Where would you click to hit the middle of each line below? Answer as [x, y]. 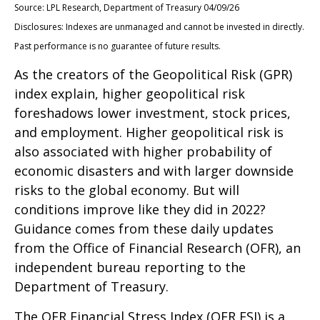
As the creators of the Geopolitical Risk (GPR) [153, 74]
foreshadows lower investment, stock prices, [152, 112]
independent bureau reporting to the [130, 267]
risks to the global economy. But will [127, 190]
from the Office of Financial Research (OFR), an [157, 247]
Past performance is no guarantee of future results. [117, 46]
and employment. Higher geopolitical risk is [149, 132]
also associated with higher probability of [143, 151]
